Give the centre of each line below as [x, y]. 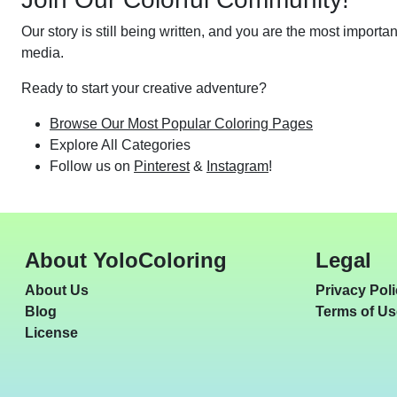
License [51, 333]
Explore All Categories [120, 145]
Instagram [237, 166]
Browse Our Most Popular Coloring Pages [181, 124]
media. [43, 53]
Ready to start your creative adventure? [144, 88]
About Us [57, 290]
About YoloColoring [126, 260]
